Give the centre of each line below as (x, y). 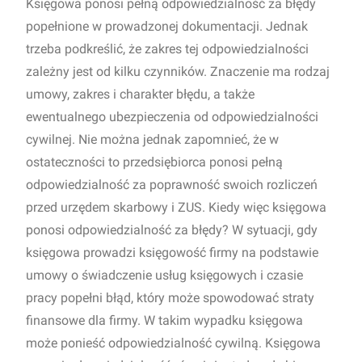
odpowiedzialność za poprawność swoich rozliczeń (172, 185)
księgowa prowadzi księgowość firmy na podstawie (172, 253)
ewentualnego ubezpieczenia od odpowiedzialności (172, 117)
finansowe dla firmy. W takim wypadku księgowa (164, 320)
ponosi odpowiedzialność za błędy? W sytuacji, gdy (172, 230)
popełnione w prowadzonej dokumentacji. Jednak (167, 26)
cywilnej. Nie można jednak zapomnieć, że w (152, 139)
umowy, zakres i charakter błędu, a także (140, 94)
